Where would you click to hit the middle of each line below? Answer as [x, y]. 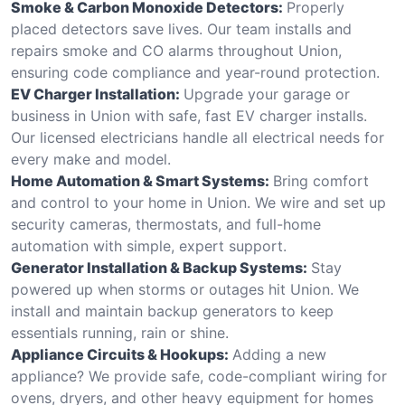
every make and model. [91, 159]
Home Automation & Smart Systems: [140, 180]
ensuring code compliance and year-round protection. [195, 72]
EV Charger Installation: [95, 94]
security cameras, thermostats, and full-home [166, 224]
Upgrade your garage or [267, 94]
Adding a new [279, 354]
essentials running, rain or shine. [120, 332]
